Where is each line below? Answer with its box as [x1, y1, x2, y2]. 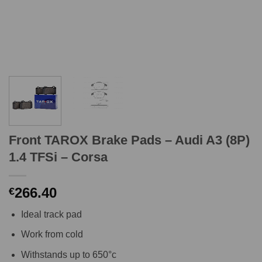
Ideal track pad [20, 209, 82, 219]
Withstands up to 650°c [20, 250, 116, 260]
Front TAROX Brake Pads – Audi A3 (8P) [9, 132, 250, 147]
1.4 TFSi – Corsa [9, 149, 108, 164]
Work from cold [20, 229, 83, 240]
